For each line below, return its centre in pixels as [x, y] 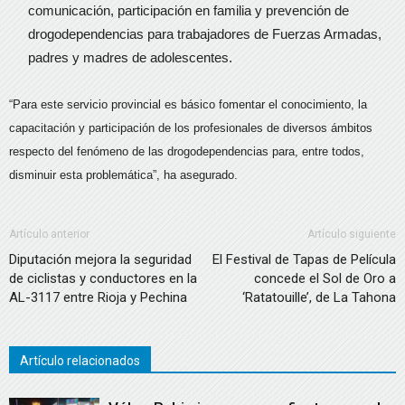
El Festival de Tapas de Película [304, 259]
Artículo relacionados [80, 361]
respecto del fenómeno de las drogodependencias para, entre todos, [187, 151]
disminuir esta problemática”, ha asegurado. [123, 175]
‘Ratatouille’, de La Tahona [319, 297]
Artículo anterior [49, 234]
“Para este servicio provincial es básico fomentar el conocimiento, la [188, 104]
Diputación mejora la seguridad [100, 259]
